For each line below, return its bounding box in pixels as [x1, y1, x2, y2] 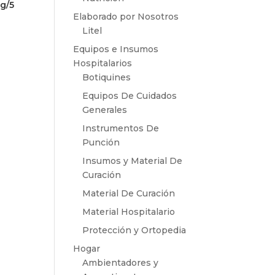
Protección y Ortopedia [82, 224, 187, 236]
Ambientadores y [82, 257, 159, 268]
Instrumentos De [82, 122, 160, 134]
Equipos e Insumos [73, 43, 159, 55]
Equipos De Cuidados [82, 90, 177, 101]
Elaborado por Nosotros [73, 10, 179, 22]
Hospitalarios [73, 57, 133, 69]
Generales [82, 104, 128, 115]
